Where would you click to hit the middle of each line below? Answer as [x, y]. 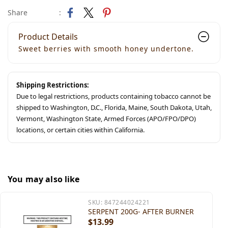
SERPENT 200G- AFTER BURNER [141, 211]
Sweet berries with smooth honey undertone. [106, 49]
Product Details [48, 37]
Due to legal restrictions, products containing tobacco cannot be [113, 96]
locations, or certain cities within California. [80, 130]
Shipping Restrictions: [53, 85]
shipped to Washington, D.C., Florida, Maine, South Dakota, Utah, [114, 107]
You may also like [44, 179]
